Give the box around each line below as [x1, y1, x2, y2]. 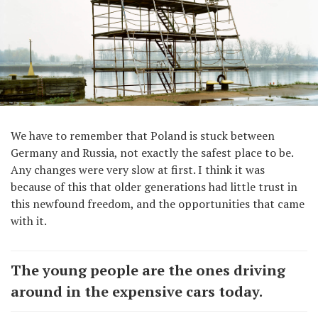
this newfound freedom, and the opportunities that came [11, 196, 305, 212]
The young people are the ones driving [11, 261, 285, 280]
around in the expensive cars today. [11, 282, 263, 302]
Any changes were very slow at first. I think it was [11, 162, 265, 178]
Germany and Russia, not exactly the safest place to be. [11, 145, 293, 161]
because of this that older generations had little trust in [11, 179, 297, 195]
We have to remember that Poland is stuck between [11, 128, 275, 144]
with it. [11, 213, 47, 229]
